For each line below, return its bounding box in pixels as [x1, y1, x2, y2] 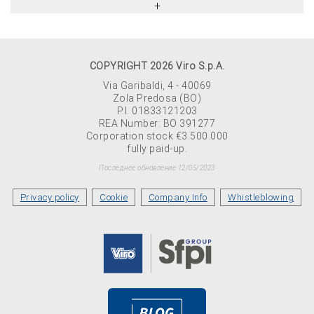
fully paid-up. [127, 143, 187, 154]
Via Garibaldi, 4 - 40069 [102, 80, 212, 91]
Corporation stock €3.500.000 [86, 130, 228, 142]
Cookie [100, 192, 128, 203]
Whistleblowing [228, 192, 294, 203]
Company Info [148, 192, 207, 203]
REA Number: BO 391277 [98, 118, 216, 129]
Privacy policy [20, 192, 79, 203]
